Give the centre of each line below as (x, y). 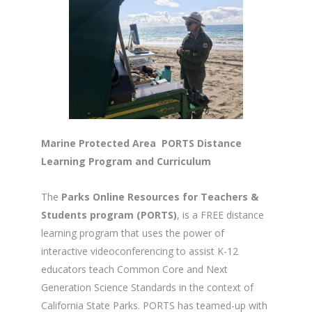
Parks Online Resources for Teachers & (160, 196)
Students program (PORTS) (109, 214)
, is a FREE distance (220, 214)
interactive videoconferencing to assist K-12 (140, 251)
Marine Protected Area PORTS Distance (141, 143)
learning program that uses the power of (133, 233)
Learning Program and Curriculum (126, 161)
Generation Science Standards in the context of (147, 287)
